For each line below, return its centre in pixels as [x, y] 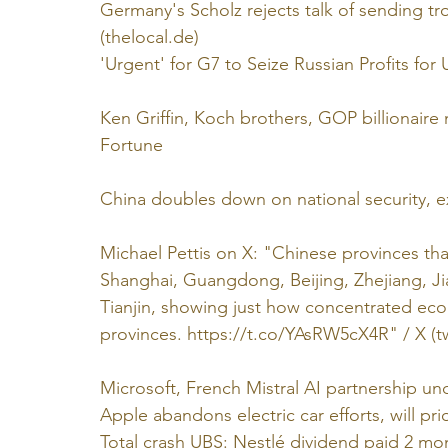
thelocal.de [149, 37]
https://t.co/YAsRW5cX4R [288, 334]
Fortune [131, 145]
